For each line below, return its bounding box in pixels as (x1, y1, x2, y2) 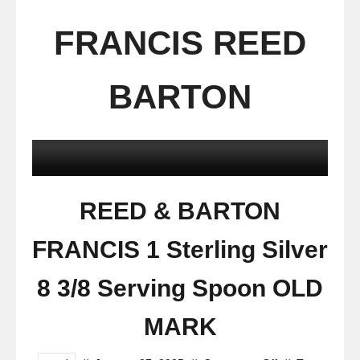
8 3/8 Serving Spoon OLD (37, 275, 323, 301)
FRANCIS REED (54, 24, 306, 62)
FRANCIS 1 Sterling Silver (32, 236, 328, 263)
